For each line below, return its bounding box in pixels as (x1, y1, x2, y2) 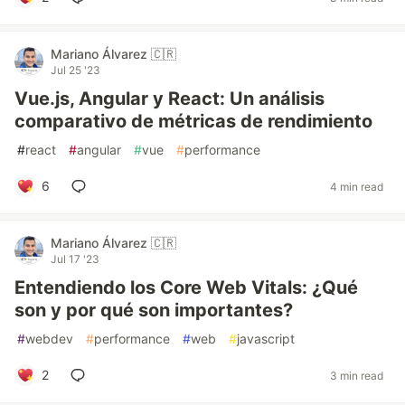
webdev (25, 331, 73, 346)
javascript (237, 331, 295, 346)
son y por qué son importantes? (14, 299, 293, 321)
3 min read (330, 368, 383, 382)
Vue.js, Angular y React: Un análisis (14, 88, 325, 109)
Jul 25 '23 (51, 63, 100, 77)
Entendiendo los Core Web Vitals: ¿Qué (14, 277, 358, 298)
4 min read (330, 179, 383, 193)
